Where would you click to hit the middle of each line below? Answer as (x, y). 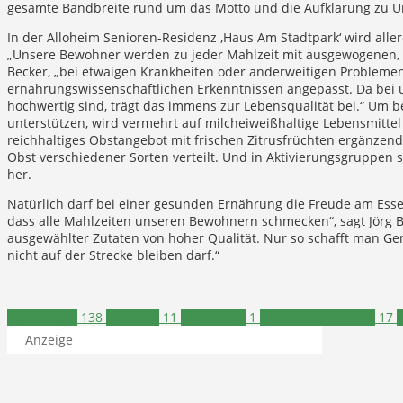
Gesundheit (42, 318)
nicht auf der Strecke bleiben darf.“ (113, 255)
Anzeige (49, 340)
